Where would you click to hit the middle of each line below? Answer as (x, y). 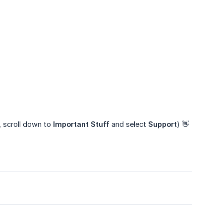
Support (163, 124)
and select (129, 124)
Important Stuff (81, 124)
